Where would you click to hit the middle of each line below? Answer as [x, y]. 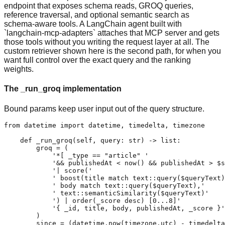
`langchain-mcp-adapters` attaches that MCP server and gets [112, 33]
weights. [19, 69]
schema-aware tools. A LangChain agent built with [93, 24]
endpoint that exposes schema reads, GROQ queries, [99, 6]
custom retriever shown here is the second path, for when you [113, 51]
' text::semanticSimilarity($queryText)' [106, 193]
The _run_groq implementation [63, 89]
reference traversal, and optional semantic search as [97, 15]
